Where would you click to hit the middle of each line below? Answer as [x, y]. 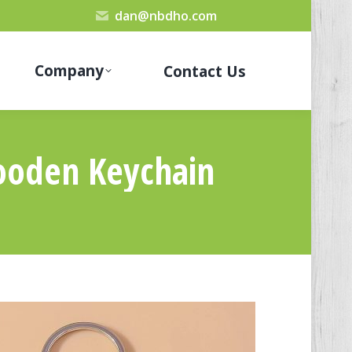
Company [69, 70]
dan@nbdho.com [166, 16]
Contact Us [205, 71]
